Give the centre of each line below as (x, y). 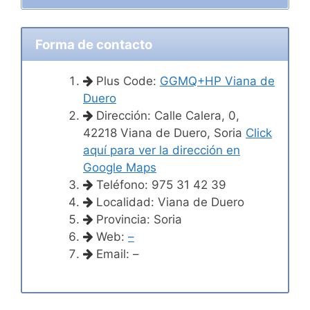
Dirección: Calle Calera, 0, (166, 115)
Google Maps (120, 167)
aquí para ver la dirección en (162, 150)
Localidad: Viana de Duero (168, 202)
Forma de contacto (93, 44)
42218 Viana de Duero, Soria (164, 133)
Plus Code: (126, 81)
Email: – (116, 254)
